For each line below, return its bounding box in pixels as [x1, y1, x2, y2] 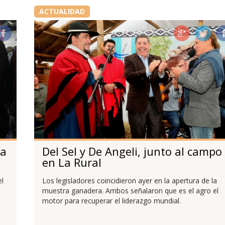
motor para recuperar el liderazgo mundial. [42, 195, 181, 205]
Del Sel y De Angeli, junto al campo [42, 143, 222, 159]
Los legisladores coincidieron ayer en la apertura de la [42, 175, 217, 185]
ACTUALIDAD [39, 7, 85, 17]
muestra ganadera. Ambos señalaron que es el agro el [42, 185, 218, 195]
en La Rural [42, 154, 101, 170]
